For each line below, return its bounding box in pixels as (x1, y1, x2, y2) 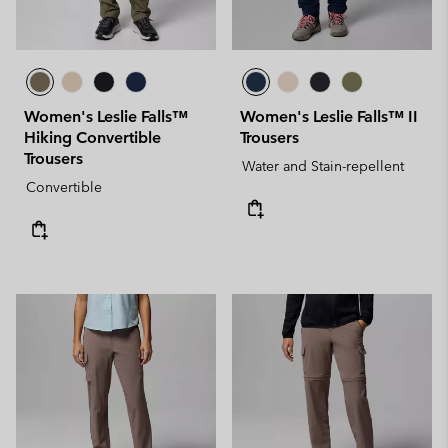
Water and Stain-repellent (242, 157, 404, 175)
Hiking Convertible (24, 128, 161, 147)
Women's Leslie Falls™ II (240, 107, 418, 126)
